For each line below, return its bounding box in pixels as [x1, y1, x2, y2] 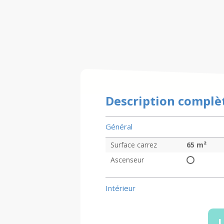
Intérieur [105, 183, 135, 193]
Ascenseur [110, 155, 144, 164]
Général [105, 121, 132, 131]
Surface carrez [110, 140, 157, 149]
